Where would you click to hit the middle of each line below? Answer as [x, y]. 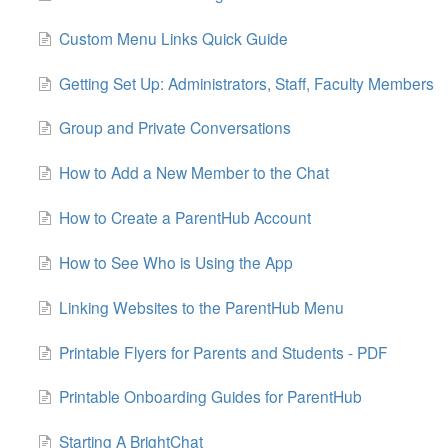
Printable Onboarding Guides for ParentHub [210, 396]
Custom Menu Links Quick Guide [173, 37]
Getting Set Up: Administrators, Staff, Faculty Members [246, 82]
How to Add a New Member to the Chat [193, 172]
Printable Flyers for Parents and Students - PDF [223, 351]
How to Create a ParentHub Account [184, 217]
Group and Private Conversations [174, 127]
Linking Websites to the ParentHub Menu [201, 306]
